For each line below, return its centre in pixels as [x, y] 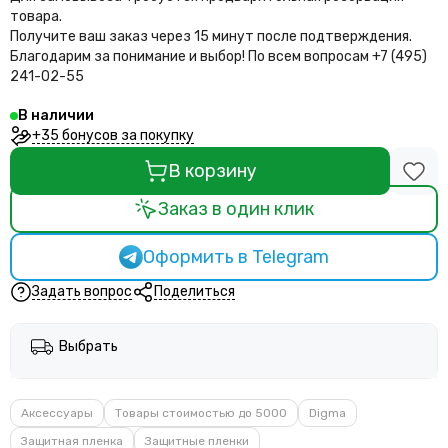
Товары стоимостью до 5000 [201, 413]
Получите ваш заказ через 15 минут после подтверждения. [211, 37]
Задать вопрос [82, 291]
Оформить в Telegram [235, 257]
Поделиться [194, 291]
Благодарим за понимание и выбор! [129, 57]
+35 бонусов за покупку [113, 135]
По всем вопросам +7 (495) [337, 57]
